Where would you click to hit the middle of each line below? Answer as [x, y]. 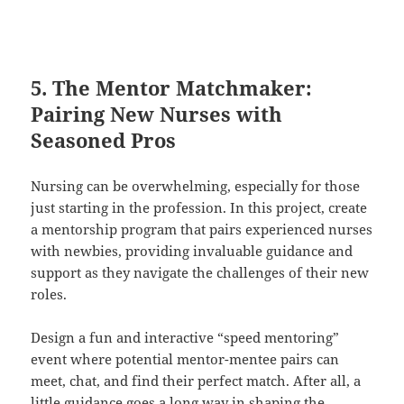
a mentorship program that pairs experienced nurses [202, 230]
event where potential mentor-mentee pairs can [185, 359]
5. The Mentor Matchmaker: [172, 88]
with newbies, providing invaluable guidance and [192, 251]
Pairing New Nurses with [157, 114]
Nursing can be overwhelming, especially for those [196, 186]
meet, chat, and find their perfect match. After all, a [196, 381]
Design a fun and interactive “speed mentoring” [185, 338]
